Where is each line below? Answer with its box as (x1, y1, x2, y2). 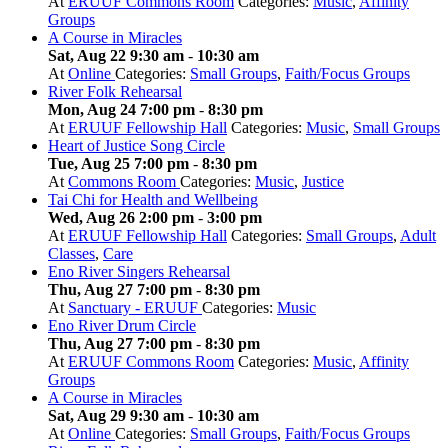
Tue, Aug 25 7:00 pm (48, 155, 189, 173)
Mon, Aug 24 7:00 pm (48, 101, 195, 119)
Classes (48, 245, 95, 263)
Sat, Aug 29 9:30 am (48, 407, 184, 425)
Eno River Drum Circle (48, 317, 196, 335)
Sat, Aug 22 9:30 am (48, 47, 184, 65)
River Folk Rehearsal (48, 83, 182, 101)
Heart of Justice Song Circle (48, 137, 225, 155)
